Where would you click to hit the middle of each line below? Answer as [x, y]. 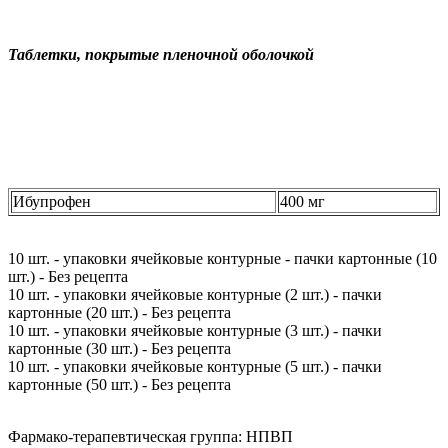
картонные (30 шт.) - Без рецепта [119, 349]
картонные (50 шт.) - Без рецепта [119, 385]
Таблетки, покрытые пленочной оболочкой [161, 55]
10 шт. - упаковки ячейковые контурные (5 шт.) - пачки [195, 367]
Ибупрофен [52, 202]
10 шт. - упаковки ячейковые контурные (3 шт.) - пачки [195, 331]
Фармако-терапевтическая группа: [125, 437]
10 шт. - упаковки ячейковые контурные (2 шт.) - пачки [195, 295]
